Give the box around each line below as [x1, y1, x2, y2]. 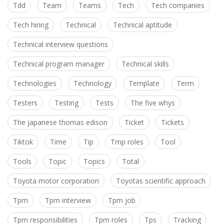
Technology [73, 78, 111, 88]
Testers [13, 98, 37, 108]
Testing [54, 98, 78, 108]
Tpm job [108, 195, 135, 205]
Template [128, 78, 159, 88]
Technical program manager [13, 59, 104, 69]
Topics [83, 156, 105, 166]
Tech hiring [13, 20, 48, 30]
